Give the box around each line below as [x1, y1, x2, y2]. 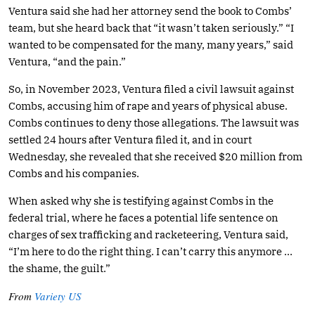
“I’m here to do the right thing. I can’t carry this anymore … [8, 244, 292, 258]
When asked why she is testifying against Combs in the [8, 193, 274, 207]
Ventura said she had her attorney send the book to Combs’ [8, 4, 292, 18]
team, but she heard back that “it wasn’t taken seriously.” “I [8, 20, 294, 34]
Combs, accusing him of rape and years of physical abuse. [8, 98, 288, 112]
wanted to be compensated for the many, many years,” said [8, 37, 293, 51]
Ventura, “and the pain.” [8, 54, 126, 68]
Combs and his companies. [8, 166, 139, 180]
